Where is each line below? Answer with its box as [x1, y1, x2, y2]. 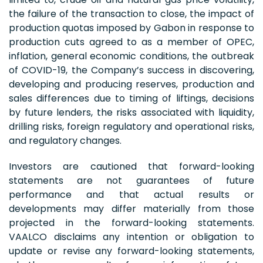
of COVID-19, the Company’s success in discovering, [9, 63, 254, 77]
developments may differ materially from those [9, 201, 254, 215]
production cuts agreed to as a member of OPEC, [9, 35, 254, 49]
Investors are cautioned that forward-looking [9, 159, 254, 173]
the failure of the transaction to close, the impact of [9, 6, 254, 21]
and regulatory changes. [9, 133, 122, 147]
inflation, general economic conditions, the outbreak [9, 49, 254, 63]
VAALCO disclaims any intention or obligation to [9, 230, 254, 244]
